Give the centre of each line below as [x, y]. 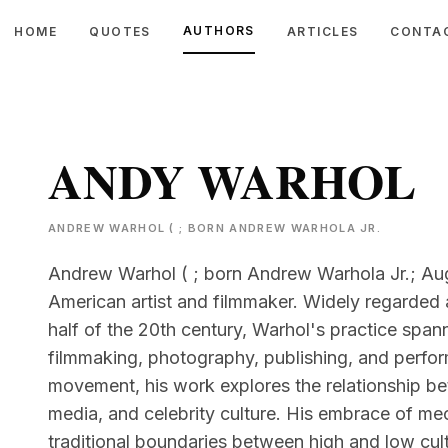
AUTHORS [218, 30]
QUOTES [120, 31]
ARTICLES [322, 31]
